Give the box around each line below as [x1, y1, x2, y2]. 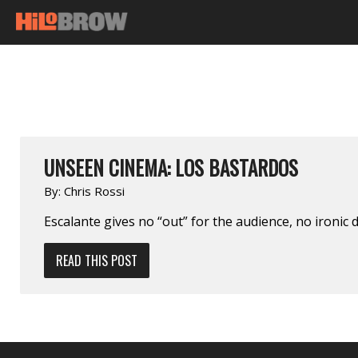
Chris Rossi [64, 182, 125, 199]
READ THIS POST [56, 250, 137, 270]
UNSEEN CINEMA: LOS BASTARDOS [44, 152, 298, 182]
